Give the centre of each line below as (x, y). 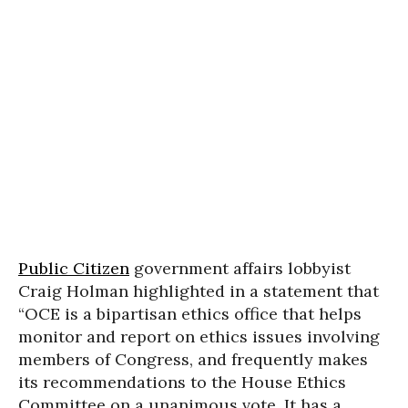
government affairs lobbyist (240, 269)
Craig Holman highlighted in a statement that (199, 291)
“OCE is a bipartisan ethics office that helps (190, 314)
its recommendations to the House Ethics (182, 382)
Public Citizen (74, 269)
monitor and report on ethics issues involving (199, 337)
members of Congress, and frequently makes (193, 360)
